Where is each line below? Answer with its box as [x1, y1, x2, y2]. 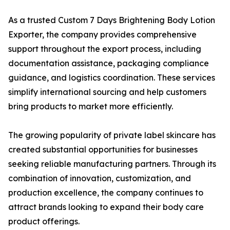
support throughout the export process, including [8, 44, 201, 54]
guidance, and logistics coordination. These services [8, 72, 215, 83]
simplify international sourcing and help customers [8, 87, 206, 97]
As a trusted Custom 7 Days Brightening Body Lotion [8, 15, 215, 25]
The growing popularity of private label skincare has [8, 130, 216, 140]
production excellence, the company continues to [8, 187, 203, 198]
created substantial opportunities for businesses [8, 144, 198, 155]
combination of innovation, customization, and [8, 173, 191, 183]
